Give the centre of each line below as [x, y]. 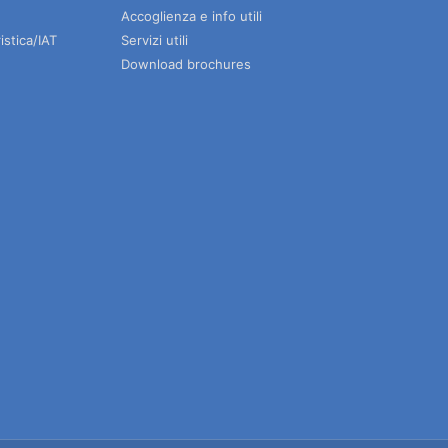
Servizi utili [155, 39]
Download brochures [186, 63]
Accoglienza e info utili [192, 15]
